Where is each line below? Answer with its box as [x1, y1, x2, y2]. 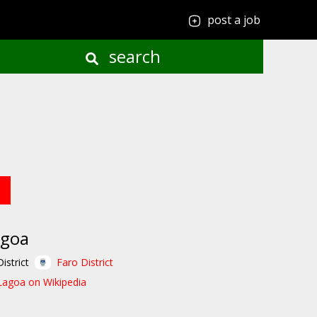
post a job [207, 12, 260, 28]
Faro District [57, 255, 114, 269]
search [104, 45, 161, 68]
